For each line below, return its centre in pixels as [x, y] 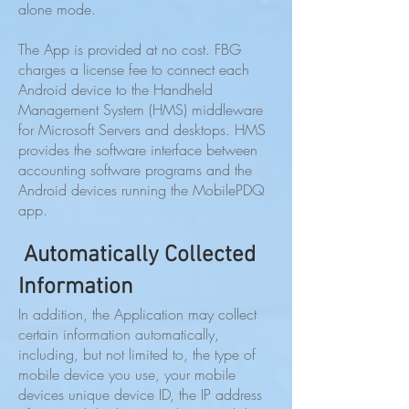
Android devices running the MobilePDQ [142, 190]
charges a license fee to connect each [134, 69]
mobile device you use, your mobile [127, 374]
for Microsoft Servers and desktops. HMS [142, 130]
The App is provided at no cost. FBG [130, 49]
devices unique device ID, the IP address [140, 394]
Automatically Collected [137, 256]
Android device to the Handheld [115, 89]
